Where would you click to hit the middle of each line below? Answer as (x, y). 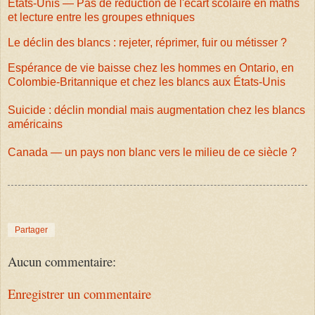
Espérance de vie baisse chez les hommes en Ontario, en (151, 68)
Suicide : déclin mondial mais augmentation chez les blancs (156, 110)
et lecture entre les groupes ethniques (101, 18)
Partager (31, 230)
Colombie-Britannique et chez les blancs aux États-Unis (147, 82)
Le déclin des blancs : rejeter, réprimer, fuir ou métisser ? (147, 43)
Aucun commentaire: (62, 261)
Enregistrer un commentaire (79, 294)
